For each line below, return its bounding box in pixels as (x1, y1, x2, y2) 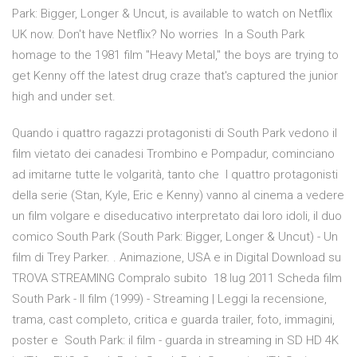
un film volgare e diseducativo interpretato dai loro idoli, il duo (12, 209, 342, 224)
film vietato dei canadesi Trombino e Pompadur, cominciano (12, 147, 335, 162)
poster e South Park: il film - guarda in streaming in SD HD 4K (12, 333, 339, 348)
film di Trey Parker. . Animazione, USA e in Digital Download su (12, 250, 341, 265)
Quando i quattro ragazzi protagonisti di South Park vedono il (12, 126, 337, 141)
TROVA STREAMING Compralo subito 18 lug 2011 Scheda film (12, 271, 342, 286)
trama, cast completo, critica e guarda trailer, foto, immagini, (12, 312, 335, 328)
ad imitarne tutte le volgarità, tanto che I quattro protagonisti (12, 167, 338, 182)
